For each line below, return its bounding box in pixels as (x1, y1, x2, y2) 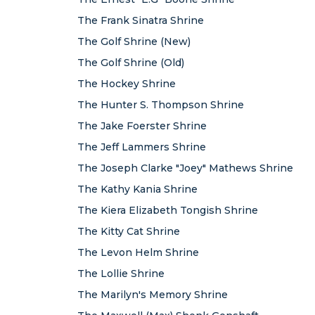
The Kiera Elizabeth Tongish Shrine (77, 204, 258, 217)
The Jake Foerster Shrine (77, 120, 207, 132)
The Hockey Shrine (77, 77, 176, 90)
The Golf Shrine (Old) (77, 56, 184, 69)
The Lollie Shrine (77, 267, 165, 280)
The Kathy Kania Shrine (77, 183, 198, 195)
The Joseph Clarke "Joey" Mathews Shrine (77, 162, 293, 174)
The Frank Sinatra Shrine (77, 14, 204, 27)
